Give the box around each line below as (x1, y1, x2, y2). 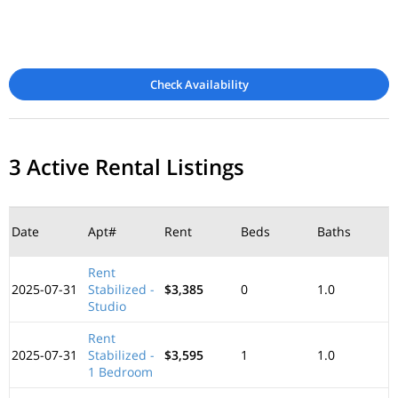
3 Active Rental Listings (9, 152, 244, 181)
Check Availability (149, 76, 249, 92)
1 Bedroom (88, 363, 153, 380)
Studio (88, 298, 126, 314)
